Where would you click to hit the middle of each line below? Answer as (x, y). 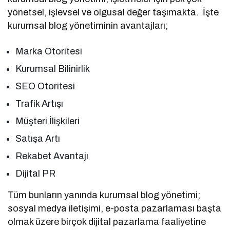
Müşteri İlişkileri (48, 121)
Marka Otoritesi (49, 51)
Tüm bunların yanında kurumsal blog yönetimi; (104, 195)
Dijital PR (36, 173)
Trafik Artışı (40, 103)
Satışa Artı (38, 138)
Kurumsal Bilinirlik (53, 69)
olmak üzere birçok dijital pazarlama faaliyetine (107, 222)
